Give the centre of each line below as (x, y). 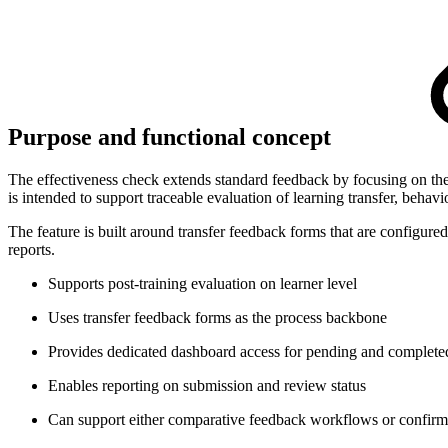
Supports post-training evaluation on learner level (202, 284)
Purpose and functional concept (172, 137)
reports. (31, 250)
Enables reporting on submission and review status (207, 386)
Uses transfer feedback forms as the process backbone (217, 318)
